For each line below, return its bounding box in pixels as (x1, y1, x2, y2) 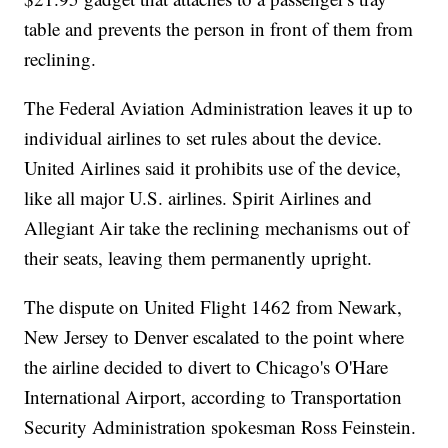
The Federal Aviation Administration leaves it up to (24, 94, 414, 120)
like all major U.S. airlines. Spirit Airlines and (24, 184, 373, 210)
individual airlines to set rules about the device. (24, 124, 383, 150)
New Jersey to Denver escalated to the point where (24, 323, 405, 349)
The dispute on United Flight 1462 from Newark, (24, 293, 403, 319)
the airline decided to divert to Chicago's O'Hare (24, 353, 389, 379)
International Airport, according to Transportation (24, 383, 403, 409)
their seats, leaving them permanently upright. (24, 244, 373, 270)
